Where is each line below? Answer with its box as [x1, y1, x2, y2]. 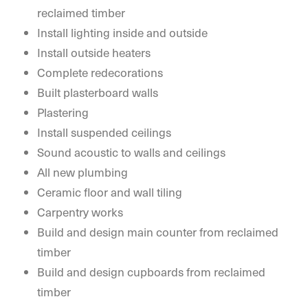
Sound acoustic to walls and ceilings [37, 144, 225, 160]
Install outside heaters [37, 44, 151, 60]
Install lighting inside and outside [37, 24, 208, 41]
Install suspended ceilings [37, 124, 171, 140]
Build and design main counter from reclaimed [37, 223, 278, 240]
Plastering [37, 104, 89, 120]
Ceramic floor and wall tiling [37, 184, 182, 200]
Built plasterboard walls [37, 84, 158, 100]
